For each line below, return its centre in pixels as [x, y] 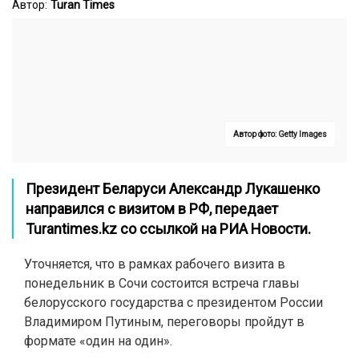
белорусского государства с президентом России [173, 303]
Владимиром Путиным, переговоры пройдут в [164, 322]
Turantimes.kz [71, 229]
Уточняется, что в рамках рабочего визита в [155, 264]
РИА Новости [264, 229]
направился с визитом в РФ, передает [152, 209]
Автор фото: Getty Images [280, 134]
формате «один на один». [98, 341]
